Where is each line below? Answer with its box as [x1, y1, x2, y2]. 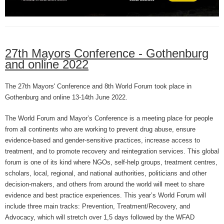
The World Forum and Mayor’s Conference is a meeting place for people [5, 114, 213, 122]
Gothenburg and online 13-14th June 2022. [5, 93, 127, 101]
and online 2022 [5, 57, 88, 71]
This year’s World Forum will [124, 191, 206, 199]
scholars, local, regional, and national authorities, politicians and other [5, 169, 206, 177]
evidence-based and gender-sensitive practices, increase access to [5, 136, 200, 144]
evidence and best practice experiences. [5, 191, 124, 199]
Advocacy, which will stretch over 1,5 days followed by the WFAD [5, 213, 194, 221]
